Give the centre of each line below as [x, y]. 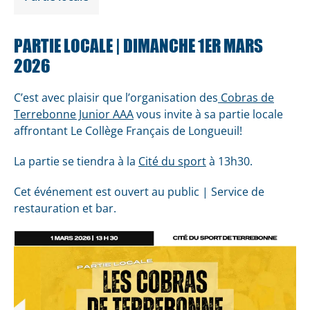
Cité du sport [172, 161]
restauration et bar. [65, 208]
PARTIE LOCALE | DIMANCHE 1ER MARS [138, 45]
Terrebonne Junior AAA [74, 114]
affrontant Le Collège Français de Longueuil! [128, 131]
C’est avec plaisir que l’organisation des [116, 98]
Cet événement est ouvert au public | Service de [139, 192]
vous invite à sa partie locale [208, 114]
